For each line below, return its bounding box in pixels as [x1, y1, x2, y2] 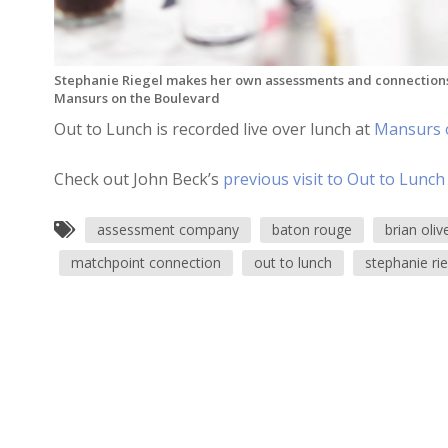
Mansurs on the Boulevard [53, 89, 220, 107]
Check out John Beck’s [53, 168, 219, 190]
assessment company [96, 220, 239, 239]
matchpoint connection [70, 253, 221, 272]
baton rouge [271, 220, 352, 239]
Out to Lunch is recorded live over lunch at [53, 118, 374, 140]
